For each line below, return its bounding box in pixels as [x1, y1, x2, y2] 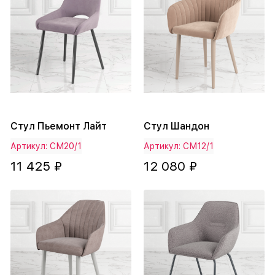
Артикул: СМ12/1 [144, 141, 214, 152]
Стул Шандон [144, 120, 209, 133]
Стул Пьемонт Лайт [10, 120, 107, 133]
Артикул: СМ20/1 [10, 141, 82, 152]
